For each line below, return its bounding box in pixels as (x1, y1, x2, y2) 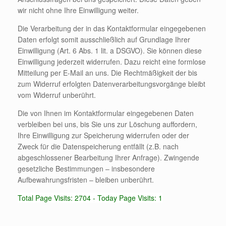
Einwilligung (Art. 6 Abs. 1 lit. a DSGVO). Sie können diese (18, 45, 202, 55)
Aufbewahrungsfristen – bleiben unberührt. (18, 174, 154, 185)
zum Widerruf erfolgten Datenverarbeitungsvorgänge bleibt (18, 78, 205, 89)
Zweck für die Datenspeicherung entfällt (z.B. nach (18, 141, 179, 151)
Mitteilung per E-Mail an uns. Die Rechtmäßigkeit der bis (18, 67, 197, 78)
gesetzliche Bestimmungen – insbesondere (18, 163, 155, 174)
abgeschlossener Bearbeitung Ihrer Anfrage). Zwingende (18, 152, 199, 162)
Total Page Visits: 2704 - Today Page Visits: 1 (18, 192, 162, 203)
